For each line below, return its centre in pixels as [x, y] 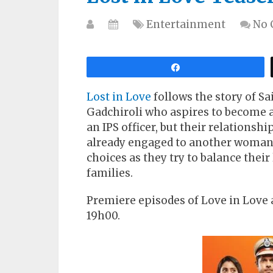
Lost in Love [119, 97]
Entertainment [186, 24]
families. [110, 173]
